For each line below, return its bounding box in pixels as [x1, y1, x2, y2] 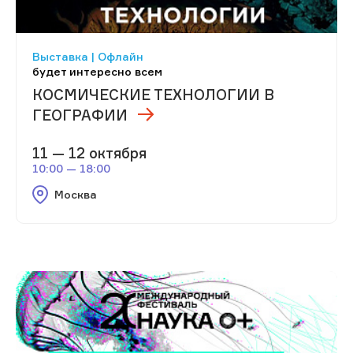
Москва [54, 188, 97, 202]
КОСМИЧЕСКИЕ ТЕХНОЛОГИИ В [32, 85, 274, 103]
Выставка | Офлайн [32, 49, 143, 63]
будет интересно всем [32, 64, 162, 78]
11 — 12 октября [32, 144, 147, 162]
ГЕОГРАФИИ [32, 106, 128, 124]
